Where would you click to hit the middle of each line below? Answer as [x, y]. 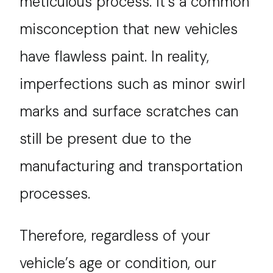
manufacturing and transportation [131, 166]
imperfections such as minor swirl [133, 83]
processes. [55, 193]
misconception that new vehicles [129, 29]
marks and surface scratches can [129, 111]
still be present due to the [106, 138]
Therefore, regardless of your [115, 235]
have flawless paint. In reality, [115, 56]
